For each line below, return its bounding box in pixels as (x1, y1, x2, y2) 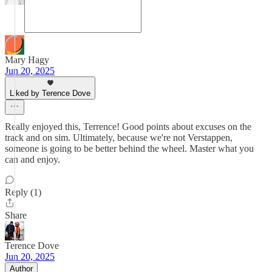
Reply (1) (5, 187, 41, 197)
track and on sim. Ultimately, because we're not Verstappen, (5, 132, 233, 143)
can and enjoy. (5, 154, 60, 165)
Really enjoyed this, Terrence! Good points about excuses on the (5, 121, 251, 132)
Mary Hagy (5, 55, 49, 65)
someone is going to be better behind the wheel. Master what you (5, 143, 254, 154)
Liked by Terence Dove (10, 89, 90, 98)
